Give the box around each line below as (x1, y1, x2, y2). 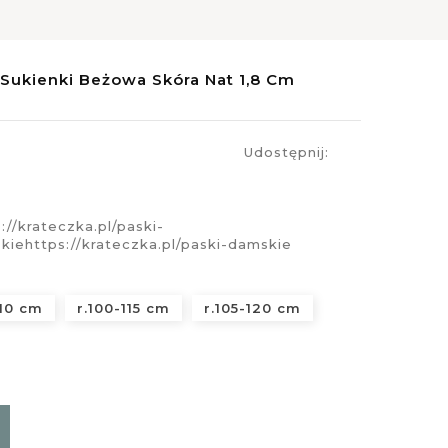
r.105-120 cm (203, 300, 301, 316)
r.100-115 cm (76, 300, 170, 316)
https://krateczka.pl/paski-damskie (24, 236, 292, 252)
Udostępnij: (243, 144, 329, 160)
